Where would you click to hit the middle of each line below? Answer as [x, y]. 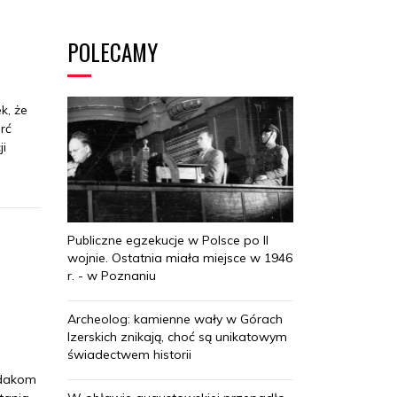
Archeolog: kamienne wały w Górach [175, 319]
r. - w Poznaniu [112, 276]
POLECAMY [113, 51]
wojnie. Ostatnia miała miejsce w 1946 [180, 258]
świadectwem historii [129, 355]
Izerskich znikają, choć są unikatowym [177, 337]
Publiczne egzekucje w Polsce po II [168, 241]
